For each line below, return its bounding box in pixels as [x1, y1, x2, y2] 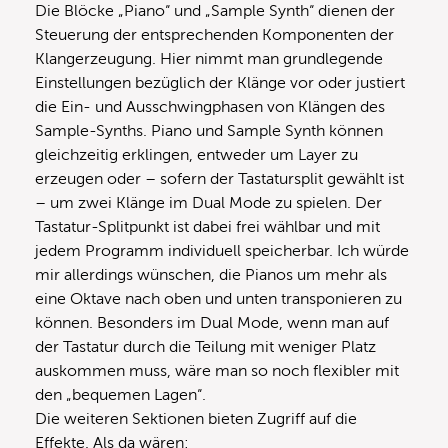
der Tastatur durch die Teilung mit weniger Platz [35, 337, 376, 356]
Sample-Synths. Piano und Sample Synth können [35, 121, 383, 140]
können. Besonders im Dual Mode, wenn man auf [35, 313, 389, 332]
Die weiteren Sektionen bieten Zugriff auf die [35, 409, 357, 428]
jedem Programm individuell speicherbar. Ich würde [35, 241, 409, 260]
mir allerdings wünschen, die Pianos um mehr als [35, 265, 387, 284]
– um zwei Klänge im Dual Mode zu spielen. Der [35, 193, 382, 212]
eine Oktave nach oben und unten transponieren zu [35, 289, 402, 308]
